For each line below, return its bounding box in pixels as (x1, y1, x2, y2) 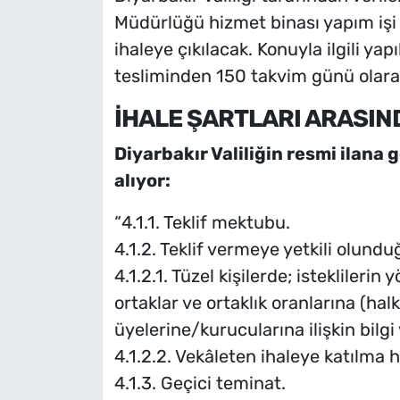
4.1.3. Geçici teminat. (113, 372, 286, 395)
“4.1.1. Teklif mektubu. (113, 212, 290, 234)
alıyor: (113, 170, 171, 192)
